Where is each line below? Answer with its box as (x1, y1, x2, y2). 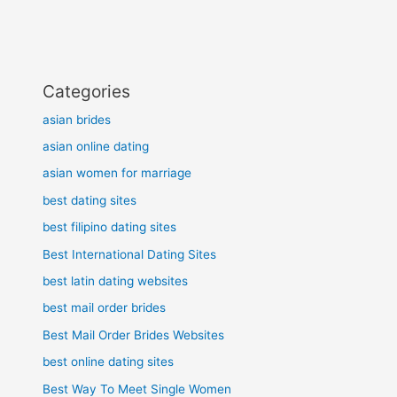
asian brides (43, 112, 112, 127)
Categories (43, 80, 131, 102)
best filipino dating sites (43, 220, 177, 235)
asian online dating (43, 138, 150, 153)
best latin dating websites (43, 273, 189, 288)
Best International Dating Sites (43, 246, 217, 261)
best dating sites (43, 192, 137, 207)
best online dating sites (43, 354, 175, 370)
